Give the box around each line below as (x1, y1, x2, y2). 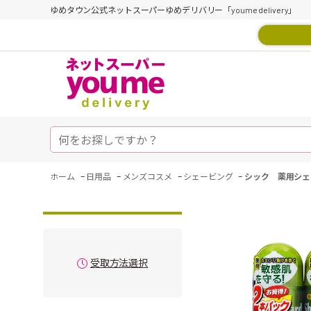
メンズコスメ (122, 171, 172, 181)
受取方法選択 (90, 257, 149, 269)
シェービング (183, 171, 233, 181)
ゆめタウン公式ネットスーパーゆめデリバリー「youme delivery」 (50, 5, 297, 15)
